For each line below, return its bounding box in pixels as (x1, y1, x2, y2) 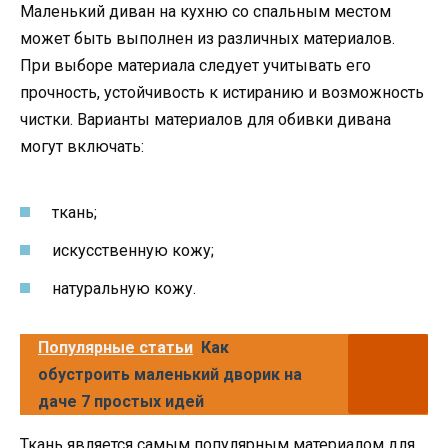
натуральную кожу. (52, 278, 196, 298)
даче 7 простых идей (38, 391, 204, 411)
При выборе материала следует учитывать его (20, 56, 371, 76)
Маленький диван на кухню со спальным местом (20, 2, 391, 22)
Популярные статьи (38, 337, 193, 357)
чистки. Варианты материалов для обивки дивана (20, 110, 391, 130)
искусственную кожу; (52, 240, 214, 260)
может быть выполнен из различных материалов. (20, 29, 395, 49)
